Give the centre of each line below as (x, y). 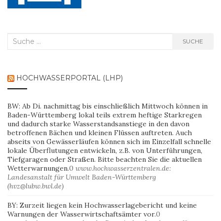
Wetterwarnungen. (38, 168)
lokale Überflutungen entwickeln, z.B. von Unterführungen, (105, 150)
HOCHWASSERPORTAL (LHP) (70, 78)
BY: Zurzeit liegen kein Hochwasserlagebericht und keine (102, 205)
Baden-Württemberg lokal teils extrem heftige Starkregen (105, 115)
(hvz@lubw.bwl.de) (36, 186)
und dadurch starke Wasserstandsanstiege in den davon (98, 124)
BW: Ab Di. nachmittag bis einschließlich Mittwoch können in (108, 106)
